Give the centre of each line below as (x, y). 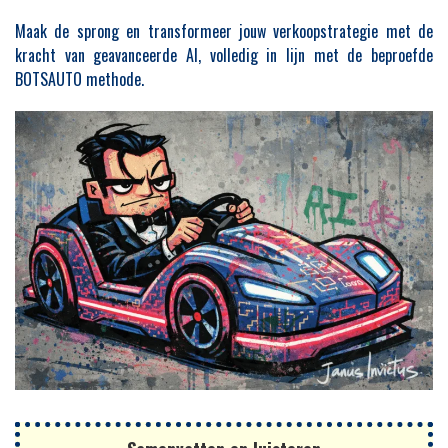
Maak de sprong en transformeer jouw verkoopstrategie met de (224, 31)
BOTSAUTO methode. (79, 79)
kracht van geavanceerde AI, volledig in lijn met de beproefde (224, 55)
